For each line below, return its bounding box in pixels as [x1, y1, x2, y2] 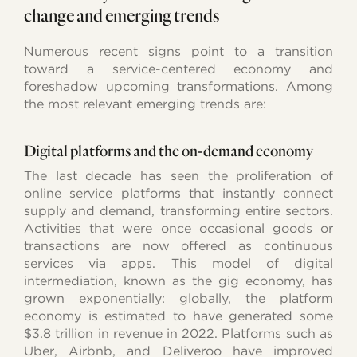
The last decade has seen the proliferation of [24, 167, 333, 183]
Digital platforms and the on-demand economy [24, 140, 314, 159]
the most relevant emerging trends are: [24, 96, 267, 112]
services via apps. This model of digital [24, 255, 333, 271]
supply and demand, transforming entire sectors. [24, 202, 333, 218]
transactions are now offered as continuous [24, 237, 333, 253]
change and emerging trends [24, 3, 221, 25]
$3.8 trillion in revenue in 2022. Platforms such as [24, 325, 333, 341]
